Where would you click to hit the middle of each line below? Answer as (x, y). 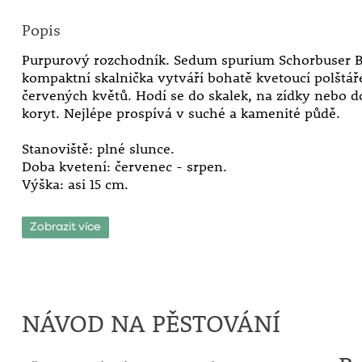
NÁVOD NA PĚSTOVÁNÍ (151, 323)
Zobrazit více (65, 227)
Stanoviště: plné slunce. (98, 149)
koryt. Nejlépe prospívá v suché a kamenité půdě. (181, 113)
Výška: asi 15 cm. (75, 184)
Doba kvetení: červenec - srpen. (124, 166)
